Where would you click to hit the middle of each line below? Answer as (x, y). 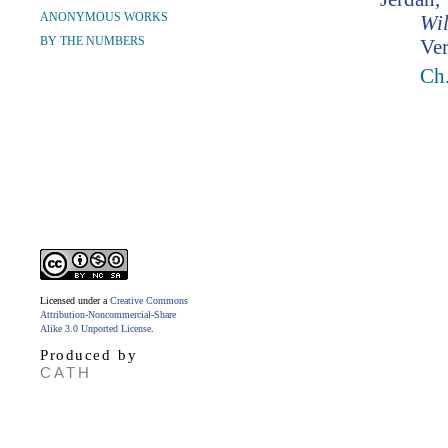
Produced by (88, 355)
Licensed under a (75, 300)
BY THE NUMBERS (92, 41)
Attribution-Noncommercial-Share (108, 314)
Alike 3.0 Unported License (95, 328)
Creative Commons (149, 300)
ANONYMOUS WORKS (104, 17)
